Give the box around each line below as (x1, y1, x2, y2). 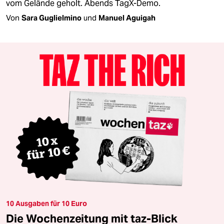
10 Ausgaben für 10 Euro (6, 198, 87, 208)
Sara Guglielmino (21, 13, 81, 23)
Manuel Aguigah (98, 13, 155, 23)
